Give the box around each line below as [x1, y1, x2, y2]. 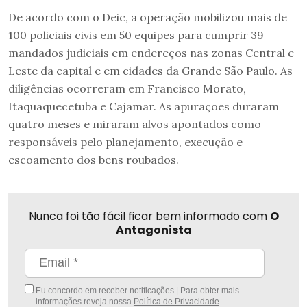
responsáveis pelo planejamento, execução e [8, 134, 243, 149]
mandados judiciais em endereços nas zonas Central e [8, 45, 294, 60]
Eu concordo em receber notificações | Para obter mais [34, 285, 239, 295]
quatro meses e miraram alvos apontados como [8, 116, 261, 131]
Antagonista [115, 221, 192, 238]
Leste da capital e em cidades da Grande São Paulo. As [8, 63, 293, 77]
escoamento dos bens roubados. [8, 152, 179, 167]
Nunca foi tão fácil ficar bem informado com [28, 208, 270, 224]
